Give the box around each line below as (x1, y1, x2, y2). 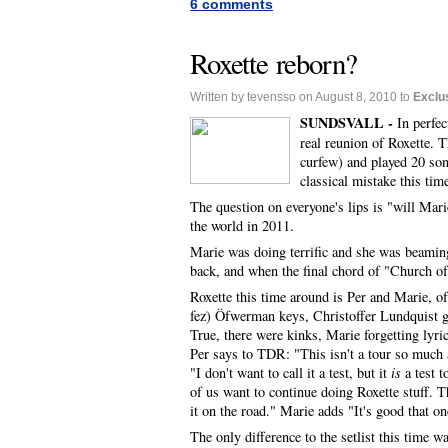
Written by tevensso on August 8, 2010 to (190, 90, 413, 105)
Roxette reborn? (190, 44, 357, 83)
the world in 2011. (190, 215, 294, 235)
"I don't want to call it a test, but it (190, 363, 387, 383)
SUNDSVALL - (300, 111, 397, 133)
